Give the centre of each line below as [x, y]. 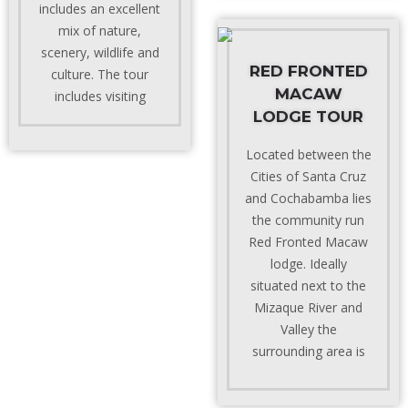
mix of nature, [100, 31]
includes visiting [100, 96]
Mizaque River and [308, 307]
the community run [308, 220]
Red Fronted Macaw [308, 242]
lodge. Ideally [308, 264]
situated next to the [308, 286]
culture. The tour [100, 74]
